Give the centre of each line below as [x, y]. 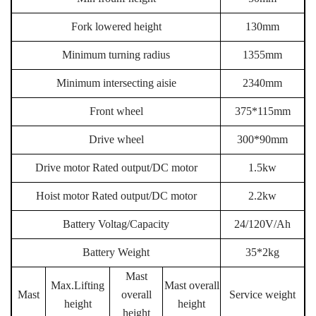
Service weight [262, 294]
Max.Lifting [78, 285]
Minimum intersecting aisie [116, 83]
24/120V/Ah [262, 224]
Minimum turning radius [116, 54]
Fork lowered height [116, 26]
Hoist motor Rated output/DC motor [116, 195]
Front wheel [116, 111]
